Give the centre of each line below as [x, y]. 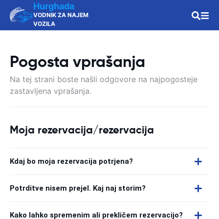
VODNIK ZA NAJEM [61, 15]
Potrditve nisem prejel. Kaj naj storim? [78, 188]
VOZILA [44, 24]
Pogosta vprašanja [77, 62]
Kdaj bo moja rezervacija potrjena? [71, 161]
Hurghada [54, 6]
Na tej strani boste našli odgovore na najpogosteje [104, 79]
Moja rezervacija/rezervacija [82, 130]
